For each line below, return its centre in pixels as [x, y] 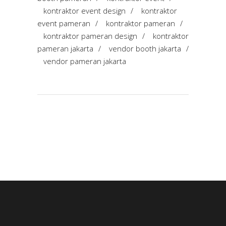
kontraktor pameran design [90, 36]
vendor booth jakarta [145, 49]
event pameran [64, 23]
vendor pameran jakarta [85, 61]
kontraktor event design [84, 11]
